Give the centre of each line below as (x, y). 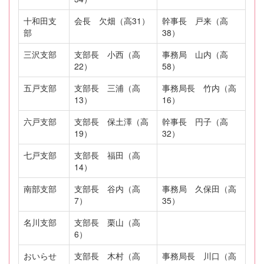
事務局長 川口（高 (199, 255)
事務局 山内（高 (195, 54)
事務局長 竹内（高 (199, 88)
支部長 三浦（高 (107, 88)
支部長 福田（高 (107, 155)
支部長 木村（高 (107, 255)
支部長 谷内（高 (107, 188)
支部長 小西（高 (107, 54)
